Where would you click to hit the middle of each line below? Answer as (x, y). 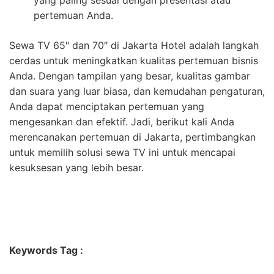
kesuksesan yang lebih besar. (76, 168)
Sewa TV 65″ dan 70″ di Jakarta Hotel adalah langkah (134, 46)
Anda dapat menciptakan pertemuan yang (107, 107)
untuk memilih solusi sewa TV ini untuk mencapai (122, 153)
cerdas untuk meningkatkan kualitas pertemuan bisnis (134, 61)
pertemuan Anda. (73, 16)
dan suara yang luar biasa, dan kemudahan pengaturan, (137, 91)
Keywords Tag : (46, 250)
